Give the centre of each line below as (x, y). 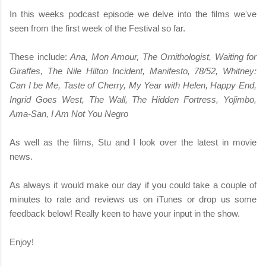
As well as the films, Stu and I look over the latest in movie (133, 142)
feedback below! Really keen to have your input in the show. (125, 213)
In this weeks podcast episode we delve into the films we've (133, 14)
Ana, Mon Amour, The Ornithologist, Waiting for (163, 56)
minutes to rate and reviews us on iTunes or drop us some (133, 199)
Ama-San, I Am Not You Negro (69, 113)
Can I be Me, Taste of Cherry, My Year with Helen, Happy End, (133, 85)
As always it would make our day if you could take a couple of (133, 185)
